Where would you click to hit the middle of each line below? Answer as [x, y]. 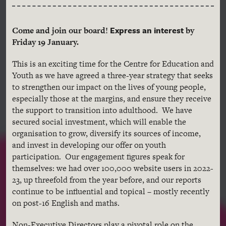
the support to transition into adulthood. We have [102, 110]
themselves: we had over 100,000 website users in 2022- [113, 168]
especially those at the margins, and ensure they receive [112, 99]
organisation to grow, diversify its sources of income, [106, 133]
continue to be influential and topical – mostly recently [111, 191]
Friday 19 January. [45, 42]
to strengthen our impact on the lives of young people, [109, 87]
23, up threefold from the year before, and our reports [107, 180]
